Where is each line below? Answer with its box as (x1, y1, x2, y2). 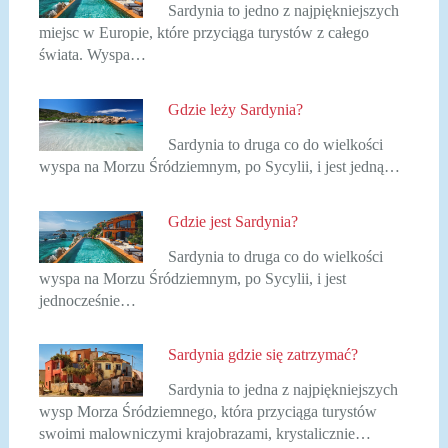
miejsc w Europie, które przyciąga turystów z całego (38, 24, 369, 42)
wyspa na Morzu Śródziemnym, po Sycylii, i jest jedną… (38, 158, 400, 176)
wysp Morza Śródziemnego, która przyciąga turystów (38, 403, 377, 421)
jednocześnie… (38, 291, 136, 309)
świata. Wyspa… (38, 46, 146, 64)
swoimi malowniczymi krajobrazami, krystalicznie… (38, 425, 371, 443)
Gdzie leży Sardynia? (168, 101, 304, 119)
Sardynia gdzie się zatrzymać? (168, 346, 359, 364)
